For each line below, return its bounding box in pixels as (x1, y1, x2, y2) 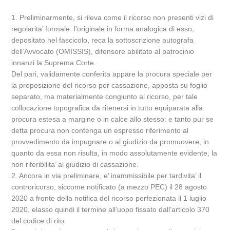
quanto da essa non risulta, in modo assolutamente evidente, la (11, 149, 218, 157)
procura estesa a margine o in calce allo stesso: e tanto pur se (11, 115, 214, 123)
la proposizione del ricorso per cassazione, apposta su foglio (11, 81, 208, 89)
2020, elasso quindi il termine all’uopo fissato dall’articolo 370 (11, 205, 210, 214)
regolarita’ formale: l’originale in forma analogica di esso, (11, 25, 195, 33)
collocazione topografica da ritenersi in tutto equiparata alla (11, 104, 203, 112)
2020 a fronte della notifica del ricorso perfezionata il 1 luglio (11, 194, 207, 202)
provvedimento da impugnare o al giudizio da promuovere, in (11, 138, 209, 146)
